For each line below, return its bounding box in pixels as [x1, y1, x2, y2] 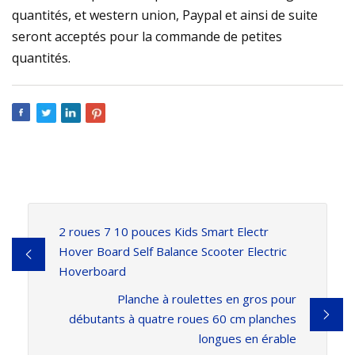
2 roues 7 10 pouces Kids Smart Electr [58, 223, 269, 239]
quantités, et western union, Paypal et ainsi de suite [12, 6, 318, 24]
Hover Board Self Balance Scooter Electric [58, 242, 287, 259]
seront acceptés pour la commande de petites [12, 27, 282, 45]
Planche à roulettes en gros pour [117, 290, 297, 307]
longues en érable [199, 330, 297, 346]
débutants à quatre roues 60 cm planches [69, 310, 297, 326]
